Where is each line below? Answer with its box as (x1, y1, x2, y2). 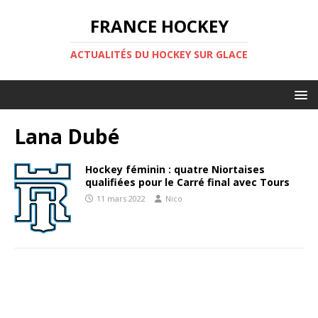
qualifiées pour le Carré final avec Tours (85, 175, 290, 189)
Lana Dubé (14, 123, 119, 150)
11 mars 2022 (97, 193, 146, 204)
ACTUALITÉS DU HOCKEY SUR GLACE (70, 48, 248, 61)
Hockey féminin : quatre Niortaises (85, 163, 265, 176)
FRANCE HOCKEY (89, 14, 229, 38)
